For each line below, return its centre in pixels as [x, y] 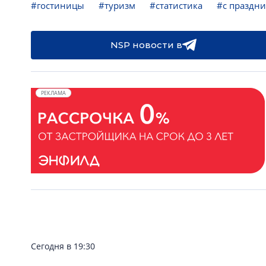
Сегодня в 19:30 [63, 246]
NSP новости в [146, 45]
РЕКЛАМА [53, 93]
